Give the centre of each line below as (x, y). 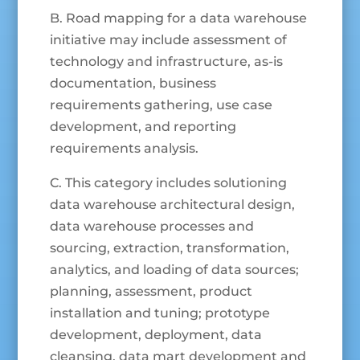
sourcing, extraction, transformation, (170, 248)
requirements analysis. (125, 149)
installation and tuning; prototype (160, 313)
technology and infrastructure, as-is (167, 62)
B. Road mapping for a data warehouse (179, 18)
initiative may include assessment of (169, 40)
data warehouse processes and (152, 227)
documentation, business (133, 84)
